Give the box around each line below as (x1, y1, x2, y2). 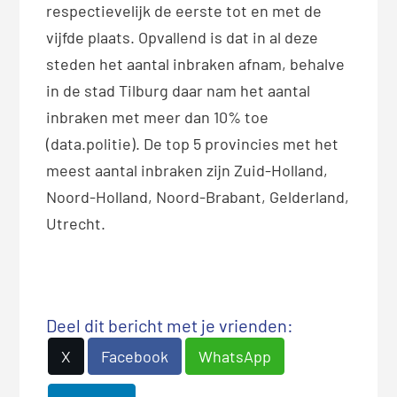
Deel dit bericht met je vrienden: (46, 315, 294, 337)
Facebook (101, 346, 169, 367)
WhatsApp (198, 346, 272, 367)
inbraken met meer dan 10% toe (46, 107, 269, 128)
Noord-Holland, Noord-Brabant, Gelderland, (46, 187, 350, 207)
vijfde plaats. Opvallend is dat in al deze (46, 27, 319, 48)
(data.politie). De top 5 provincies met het (46, 134, 339, 154)
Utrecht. (46, 214, 113, 234)
